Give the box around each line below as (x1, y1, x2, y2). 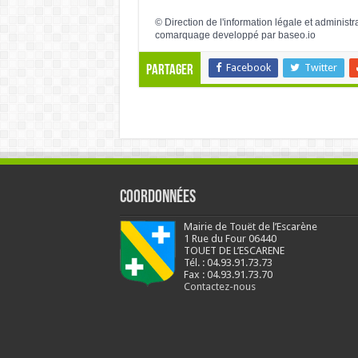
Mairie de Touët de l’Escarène (183, 221, 317, 233)
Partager (145, 63, 193, 79)
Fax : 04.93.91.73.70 (183, 268, 272, 281)
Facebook (225, 62, 271, 74)
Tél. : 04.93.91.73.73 (183, 257, 272, 269)
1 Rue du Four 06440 (183, 233, 276, 245)
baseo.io (277, 29, 316, 41)
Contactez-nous (183, 280, 256, 293)
